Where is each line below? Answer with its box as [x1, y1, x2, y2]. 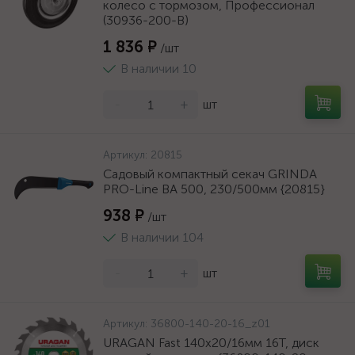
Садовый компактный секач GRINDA [103, 166, 317, 181]
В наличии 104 [120, 230, 204, 245]
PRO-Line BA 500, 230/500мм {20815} [103, 181, 325, 197]
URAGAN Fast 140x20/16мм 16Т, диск [103, 335, 319, 350]
